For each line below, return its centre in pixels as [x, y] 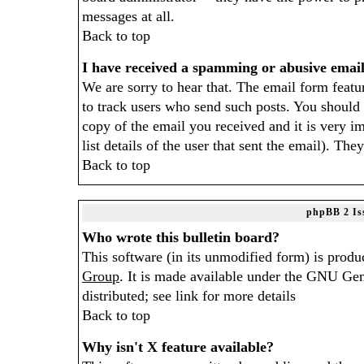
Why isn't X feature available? [178, 347]
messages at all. [128, 16]
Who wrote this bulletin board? [181, 237]
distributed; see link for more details [189, 296]
